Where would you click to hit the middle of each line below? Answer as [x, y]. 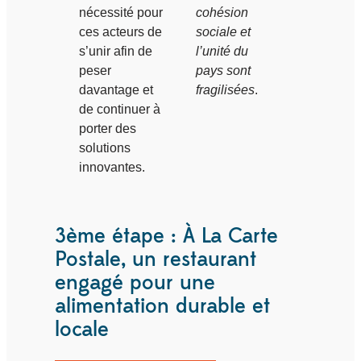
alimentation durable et [162, 305]
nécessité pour [121, 12]
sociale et [223, 31]
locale [82, 329]
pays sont [223, 70]
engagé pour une [135, 282]
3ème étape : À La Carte [166, 235]
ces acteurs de [120, 31]
